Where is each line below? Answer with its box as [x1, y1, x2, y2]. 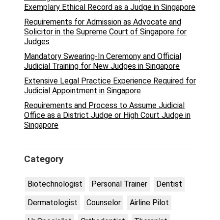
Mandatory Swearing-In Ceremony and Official [24, 52, 181, 61]
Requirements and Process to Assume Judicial [24, 101, 185, 110]
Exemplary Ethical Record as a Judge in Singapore [24, 2, 195, 12]
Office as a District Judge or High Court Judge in [24, 110, 191, 120]
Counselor [86, 198, 121, 208]
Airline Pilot [130, 198, 169, 208]
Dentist [156, 179, 182, 189]
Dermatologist [27, 198, 78, 208]
